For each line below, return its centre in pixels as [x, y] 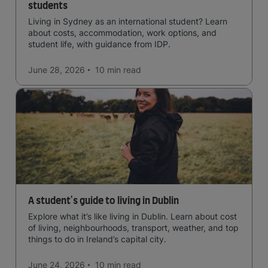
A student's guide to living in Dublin [103, 201]
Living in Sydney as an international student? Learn [128, 21]
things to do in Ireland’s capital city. [97, 239]
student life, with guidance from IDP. [99, 44]
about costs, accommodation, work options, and [122, 33]
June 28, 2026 [57, 70]
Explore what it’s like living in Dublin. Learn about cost [133, 216]
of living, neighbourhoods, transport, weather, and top [133, 228]
